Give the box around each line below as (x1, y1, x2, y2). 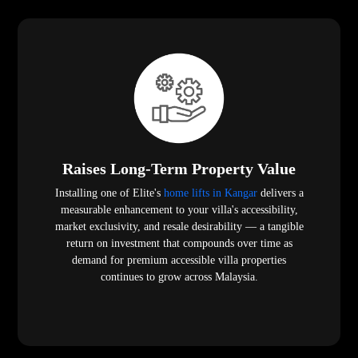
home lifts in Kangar (163, 187, 257, 200)
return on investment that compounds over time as (66, 237, 292, 250)
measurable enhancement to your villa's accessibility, (60, 204, 298, 217)
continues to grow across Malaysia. (100, 271, 258, 284)
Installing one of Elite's (54, 187, 164, 200)
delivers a (257, 187, 304, 200)
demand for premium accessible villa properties (72, 254, 286, 267)
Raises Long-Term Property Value (62, 160, 296, 178)
